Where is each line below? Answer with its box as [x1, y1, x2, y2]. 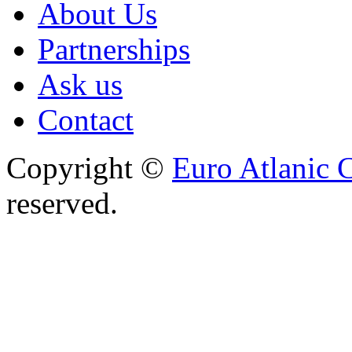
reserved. [6, 186, 118, 221]
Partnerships [38, 32, 190, 67]
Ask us [38, 68, 123, 102]
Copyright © [6, 151, 172, 185]
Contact [38, 103, 134, 137]
